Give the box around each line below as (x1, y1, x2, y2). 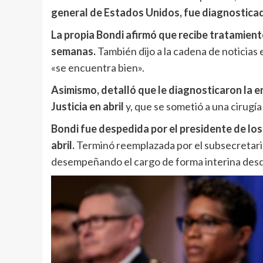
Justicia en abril (51, 99, 124, 113)
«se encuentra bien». (51, 60, 144, 74)
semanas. (51, 44, 96, 58)
